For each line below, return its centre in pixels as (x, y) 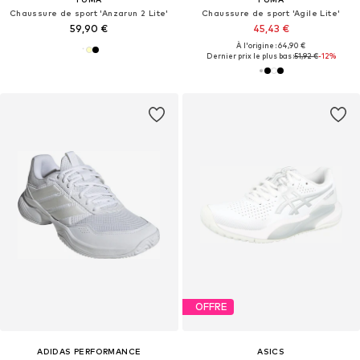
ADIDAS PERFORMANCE (89, 351)
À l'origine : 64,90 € (271, 45)
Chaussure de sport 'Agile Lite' (271, 12)
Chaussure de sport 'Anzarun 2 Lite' (89, 12)
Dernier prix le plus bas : (250, 55)
